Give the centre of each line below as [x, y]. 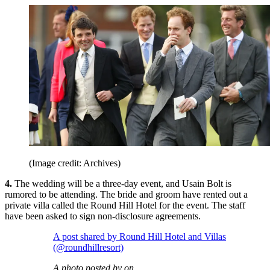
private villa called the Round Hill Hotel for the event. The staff [125, 206]
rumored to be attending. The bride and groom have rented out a [126, 195]
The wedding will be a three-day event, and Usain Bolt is [122, 184]
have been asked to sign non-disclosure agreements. [103, 216]
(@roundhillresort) [88, 248]
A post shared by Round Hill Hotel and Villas [140, 237]
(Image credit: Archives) [75, 163]
